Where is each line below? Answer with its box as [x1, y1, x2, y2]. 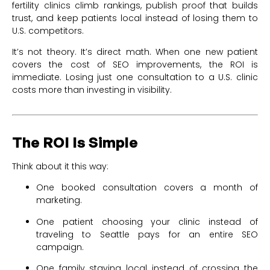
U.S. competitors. [12, 24, 84, 37]
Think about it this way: [12, 160, 108, 172]
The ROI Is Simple [12, 133, 138, 151]
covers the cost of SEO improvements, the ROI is [12, 58, 258, 71]
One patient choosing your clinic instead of [36, 215, 258, 228]
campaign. [36, 240, 84, 253]
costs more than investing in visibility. [12, 83, 172, 96]
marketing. [36, 194, 82, 207]
